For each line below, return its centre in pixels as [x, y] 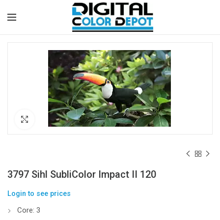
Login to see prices [39, 194]
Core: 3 [29, 210]
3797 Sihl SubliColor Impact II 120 [82, 174]
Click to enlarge [57, 119]
